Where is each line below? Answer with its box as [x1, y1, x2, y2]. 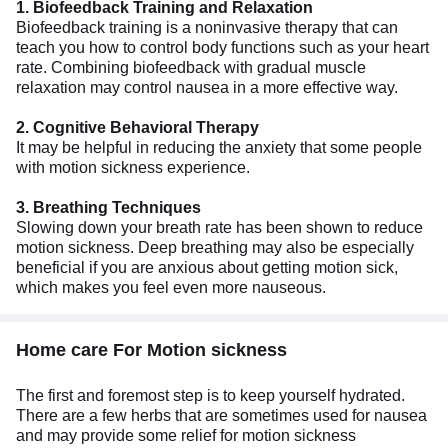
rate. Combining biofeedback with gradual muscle [16, 58, 366, 76]
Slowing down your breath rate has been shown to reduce [16, 218, 423, 236]
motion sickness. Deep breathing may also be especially [16, 238, 414, 256]
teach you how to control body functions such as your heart [16, 38, 429, 56]
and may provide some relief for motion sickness [16, 426, 356, 444]
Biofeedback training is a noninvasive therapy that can [16, 18, 398, 36]
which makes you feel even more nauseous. [16, 278, 326, 296]
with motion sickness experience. [16, 158, 250, 176]
